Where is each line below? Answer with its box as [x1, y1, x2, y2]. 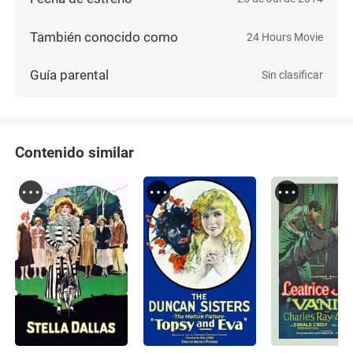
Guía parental [30, 67, 110, 84]
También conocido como [30, 28, 179, 45]
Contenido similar [15, 143, 135, 162]
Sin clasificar [261, 69, 323, 82]
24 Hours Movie [246, 30, 323, 43]
